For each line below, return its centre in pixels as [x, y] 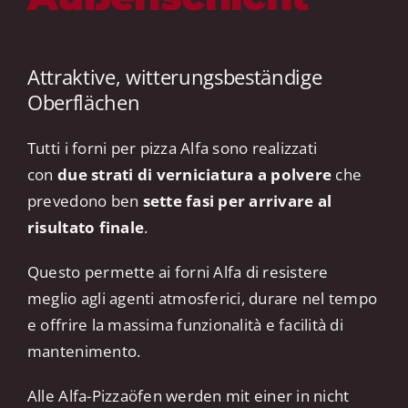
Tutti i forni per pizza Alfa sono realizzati [172, 148]
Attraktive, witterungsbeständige [174, 76]
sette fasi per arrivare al [237, 200]
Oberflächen [83, 102]
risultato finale [86, 227]
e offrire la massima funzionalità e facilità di [185, 324]
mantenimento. [84, 351]
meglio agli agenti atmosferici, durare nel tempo [202, 298]
